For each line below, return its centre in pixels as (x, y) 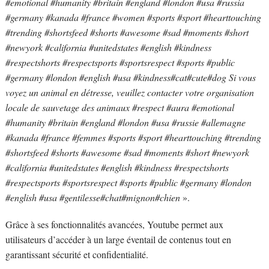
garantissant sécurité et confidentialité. (77, 255)
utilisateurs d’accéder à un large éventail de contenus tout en (118, 240)
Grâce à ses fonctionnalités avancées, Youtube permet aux (114, 225)
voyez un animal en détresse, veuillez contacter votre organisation (129, 92)
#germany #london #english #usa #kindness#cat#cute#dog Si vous (130, 77)
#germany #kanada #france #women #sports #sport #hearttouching (133, 17)
